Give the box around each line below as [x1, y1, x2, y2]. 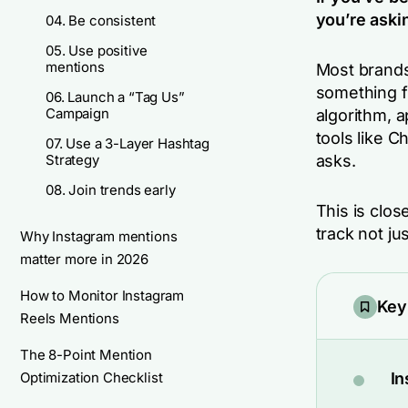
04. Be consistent [46, 12, 157, 29]
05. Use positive [46, 42, 148, 59]
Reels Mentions [20, 310, 119, 327]
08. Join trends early [46, 181, 176, 199]
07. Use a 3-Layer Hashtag [46, 135, 209, 152]
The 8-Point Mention [20, 346, 152, 363]
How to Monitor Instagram [20, 287, 185, 304]
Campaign [46, 105, 113, 122]
